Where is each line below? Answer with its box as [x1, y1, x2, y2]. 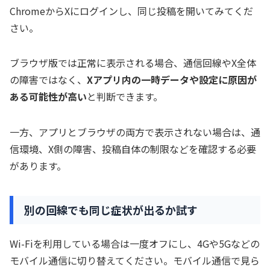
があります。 [10, 158, 66, 173]
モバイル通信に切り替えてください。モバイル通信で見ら [10, 253, 260, 268]
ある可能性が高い [10, 89, 87, 104]
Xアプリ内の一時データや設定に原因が [87, 72, 257, 87]
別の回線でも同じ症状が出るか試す [24, 202, 198, 218]
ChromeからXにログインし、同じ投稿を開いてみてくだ [10, 3, 253, 18]
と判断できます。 [87, 89, 163, 104]
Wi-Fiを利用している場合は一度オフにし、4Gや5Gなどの [10, 236, 260, 251]
